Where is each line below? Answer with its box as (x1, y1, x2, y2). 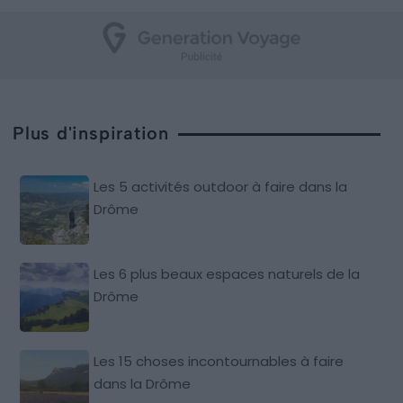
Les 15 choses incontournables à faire (94, 351, 345, 371)
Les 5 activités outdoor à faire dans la (94, 176, 348, 196)
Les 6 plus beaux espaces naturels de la (94, 264, 361, 283)
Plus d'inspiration (13, 121, 170, 144)
